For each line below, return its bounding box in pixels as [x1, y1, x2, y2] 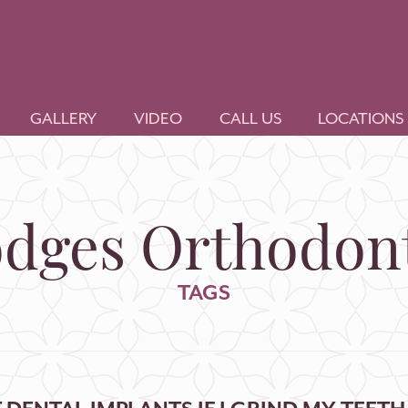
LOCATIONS [318, 108, 404, 129]
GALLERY [30, 108, 97, 129]
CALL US [219, 108, 281, 129]
